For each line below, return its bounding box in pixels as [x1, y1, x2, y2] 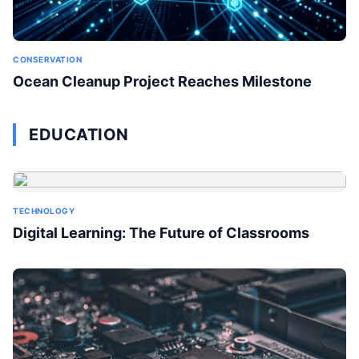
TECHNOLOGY [13, 206, 75, 216]
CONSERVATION [13, 54, 82, 65]
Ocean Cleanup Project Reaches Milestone [13, 73, 312, 91]
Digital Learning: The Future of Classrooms [13, 224, 309, 242]
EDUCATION [29, 125, 129, 145]
